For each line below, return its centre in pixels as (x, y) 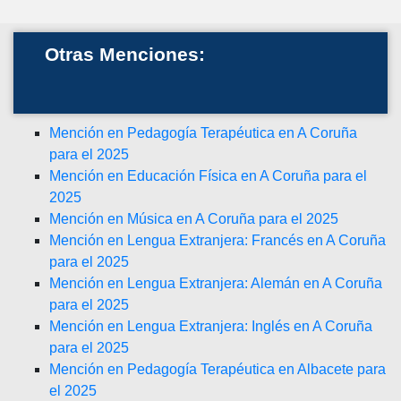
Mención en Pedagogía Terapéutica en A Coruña (203, 133)
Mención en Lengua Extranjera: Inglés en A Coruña (211, 326)
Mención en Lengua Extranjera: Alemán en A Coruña (216, 283)
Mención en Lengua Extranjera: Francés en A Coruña (218, 240)
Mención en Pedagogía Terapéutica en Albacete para (218, 369)
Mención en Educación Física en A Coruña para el (208, 176)
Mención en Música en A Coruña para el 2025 (194, 219)
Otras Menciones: (125, 55)
